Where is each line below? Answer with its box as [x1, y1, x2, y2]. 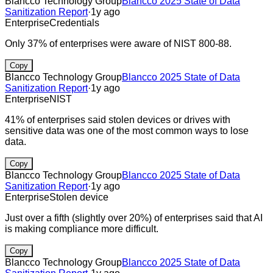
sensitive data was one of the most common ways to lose [5, 125, 249, 136]
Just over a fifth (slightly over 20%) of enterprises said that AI [5, 212, 263, 223]
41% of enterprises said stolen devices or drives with [5, 114, 230, 125]
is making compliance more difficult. [5, 223, 158, 234]
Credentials [49, 17, 99, 28]
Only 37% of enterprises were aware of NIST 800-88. [5, 38, 232, 49]
